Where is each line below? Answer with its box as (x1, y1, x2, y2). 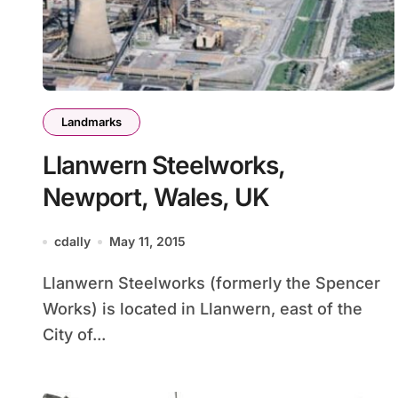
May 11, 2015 (109, 234, 186, 249)
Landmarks (61, 115, 122, 129)
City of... (43, 325, 106, 344)
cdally (54, 234, 91, 249)
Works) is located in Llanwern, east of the (43, 299, 362, 318)
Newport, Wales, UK (43, 182, 269, 212)
